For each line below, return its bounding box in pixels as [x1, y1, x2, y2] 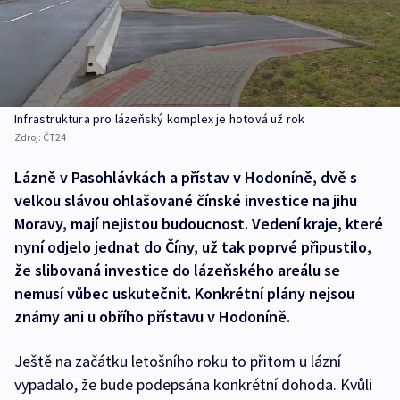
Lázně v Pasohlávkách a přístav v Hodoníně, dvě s [14, 167, 357, 188]
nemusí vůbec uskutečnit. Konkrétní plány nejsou [14, 283, 354, 304]
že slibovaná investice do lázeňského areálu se [14, 260, 340, 281]
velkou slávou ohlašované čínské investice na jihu [14, 190, 357, 212]
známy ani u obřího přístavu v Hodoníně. [14, 306, 290, 328]
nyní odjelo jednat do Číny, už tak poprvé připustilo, [14, 237, 371, 258]
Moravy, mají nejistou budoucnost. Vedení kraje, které [14, 213, 383, 235]
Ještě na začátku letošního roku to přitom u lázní [14, 351, 341, 372]
